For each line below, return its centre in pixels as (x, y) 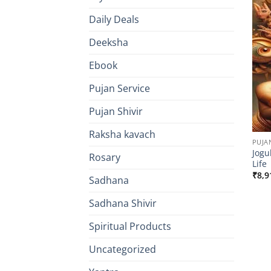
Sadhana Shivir (123, 204)
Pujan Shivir (116, 112)
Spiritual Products (130, 227)
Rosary (105, 158)
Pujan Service (119, 89)
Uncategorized (122, 250)
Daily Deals (114, 20)
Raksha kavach (122, 135)
